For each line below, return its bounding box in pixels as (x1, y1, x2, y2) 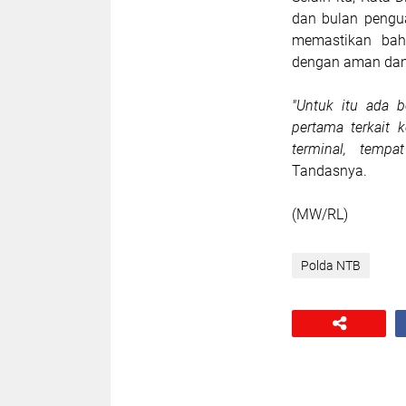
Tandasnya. (292, 162, 367, 180)
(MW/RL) (292, 206, 348, 224)
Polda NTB (301, 258, 361, 274)
